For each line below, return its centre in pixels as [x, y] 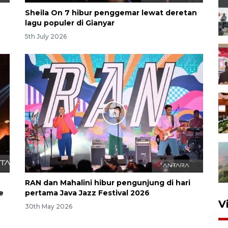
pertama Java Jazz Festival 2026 [87, 193]
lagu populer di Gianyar [70, 23]
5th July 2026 [46, 36]
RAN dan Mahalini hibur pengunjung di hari [108, 182]
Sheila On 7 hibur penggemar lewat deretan [111, 12]
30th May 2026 [49, 206]
